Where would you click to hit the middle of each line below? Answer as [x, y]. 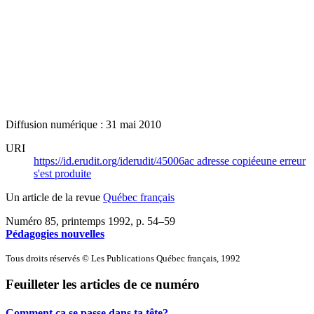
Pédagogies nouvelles [55, 233]
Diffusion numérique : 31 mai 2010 [83, 124]
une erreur [283, 161]
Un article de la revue [54, 197]
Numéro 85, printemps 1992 [68, 221]
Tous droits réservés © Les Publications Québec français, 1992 [123, 258]
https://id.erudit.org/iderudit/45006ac [115, 161]
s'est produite [62, 173]
